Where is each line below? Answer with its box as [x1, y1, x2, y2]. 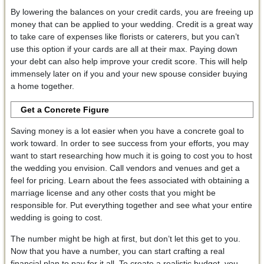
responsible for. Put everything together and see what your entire [10, 200, 252, 210]
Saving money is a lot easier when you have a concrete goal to [10, 126, 244, 136]
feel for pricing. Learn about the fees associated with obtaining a [10, 175, 249, 185]
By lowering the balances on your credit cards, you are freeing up [10, 6, 253, 16]
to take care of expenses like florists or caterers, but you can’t [10, 31, 239, 41]
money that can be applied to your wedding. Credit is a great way [10, 19, 253, 29]
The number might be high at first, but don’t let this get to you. [10, 233, 240, 243]
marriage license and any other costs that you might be [10, 187, 216, 197]
